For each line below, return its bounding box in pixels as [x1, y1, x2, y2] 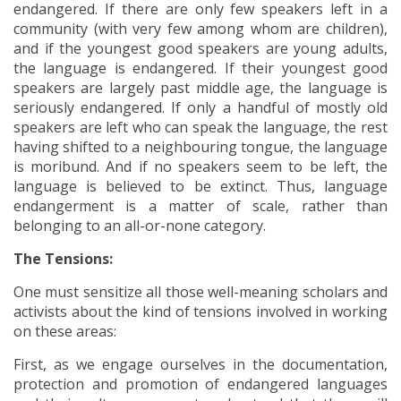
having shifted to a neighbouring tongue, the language [13, 137, 388, 157]
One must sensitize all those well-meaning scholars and [13, 282, 388, 302]
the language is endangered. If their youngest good [13, 58, 388, 78]
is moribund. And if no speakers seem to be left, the [13, 157, 388, 176]
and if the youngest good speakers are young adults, [13, 38, 388, 58]
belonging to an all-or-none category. [13, 216, 266, 235]
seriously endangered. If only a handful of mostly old [13, 98, 388, 117]
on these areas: [13, 321, 116, 341]
